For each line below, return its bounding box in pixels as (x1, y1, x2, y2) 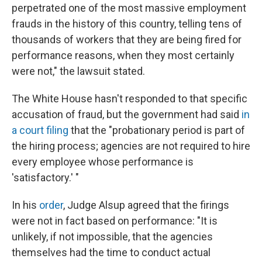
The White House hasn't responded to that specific (12, 92, 247, 105)
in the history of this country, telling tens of (44, 18, 242, 30)
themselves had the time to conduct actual (12, 246, 211, 258)
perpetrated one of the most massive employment (12, 2, 246, 14)
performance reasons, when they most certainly (12, 49, 235, 61)
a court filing (12, 124, 68, 136)
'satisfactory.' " (12, 171, 79, 184)
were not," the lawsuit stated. (12, 65, 145, 77)
